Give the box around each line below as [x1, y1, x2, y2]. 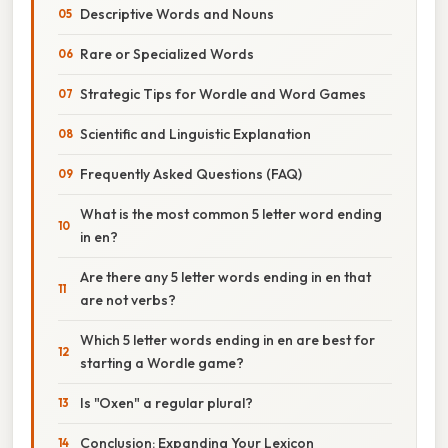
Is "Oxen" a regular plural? [80, 393, 253, 412]
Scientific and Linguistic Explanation [80, 124, 311, 143]
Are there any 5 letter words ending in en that [80, 267, 371, 286]
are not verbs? [80, 290, 176, 309]
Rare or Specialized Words [80, 44, 254, 63]
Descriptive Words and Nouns [80, 4, 274, 23]
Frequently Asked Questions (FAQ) [80, 164, 302, 183]
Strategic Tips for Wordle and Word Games [80, 84, 366, 103]
